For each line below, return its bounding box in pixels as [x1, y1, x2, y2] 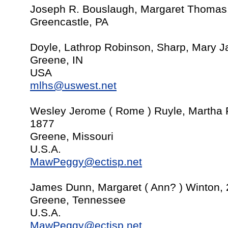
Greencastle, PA [30, 16, 108, 28]
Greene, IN [30, 54, 83, 66]
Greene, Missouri [30, 130, 113, 142]
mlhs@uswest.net [30, 79, 117, 92]
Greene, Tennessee [30, 194, 126, 206]
